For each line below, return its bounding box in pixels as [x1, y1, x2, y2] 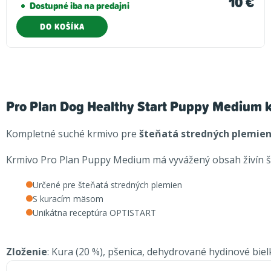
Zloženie [6, 244, 47, 258]
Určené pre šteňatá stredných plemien [33, 178, 182, 191]
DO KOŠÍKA [39, 20, 85, 33]
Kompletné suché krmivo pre [6, 126, 137, 140]
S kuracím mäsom [33, 192, 103, 204]
